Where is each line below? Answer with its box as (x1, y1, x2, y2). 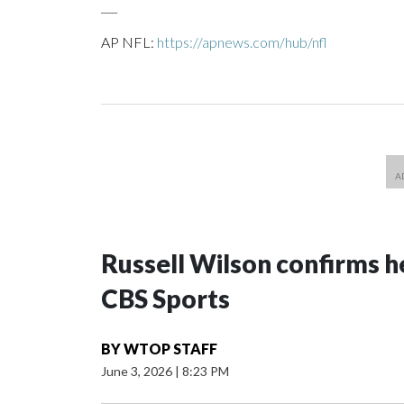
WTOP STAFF (124, 340, 217, 358)
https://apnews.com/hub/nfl (157, 33, 327, 51)
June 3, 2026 (101, 363, 175, 380)
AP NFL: (101, 33, 157, 51)
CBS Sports (101, 283, 230, 315)
